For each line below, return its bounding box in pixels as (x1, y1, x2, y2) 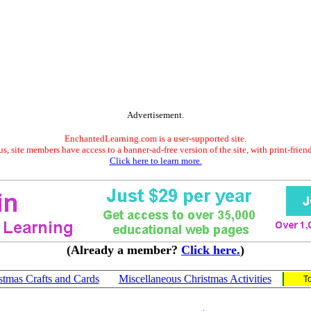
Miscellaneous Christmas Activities (118, 273, 271, 285)
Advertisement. (127, 110, 184, 120)
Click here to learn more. (109, 155, 202, 166)
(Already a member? (67, 243, 181, 257)
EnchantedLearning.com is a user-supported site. (65, 133, 246, 144)
